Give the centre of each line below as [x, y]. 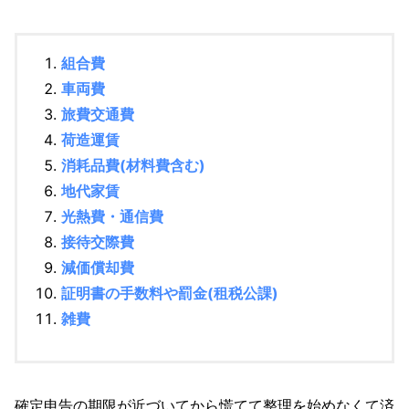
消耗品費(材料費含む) [133, 166]
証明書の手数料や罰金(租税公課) [170, 294]
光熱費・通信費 [112, 217]
